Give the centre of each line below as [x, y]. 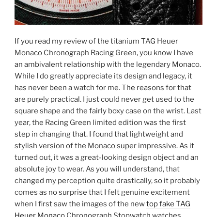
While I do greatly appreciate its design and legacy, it [103, 76]
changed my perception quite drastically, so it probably [107, 181]
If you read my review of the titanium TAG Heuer [96, 41]
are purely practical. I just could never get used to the [104, 100]
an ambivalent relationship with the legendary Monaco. [108, 65]
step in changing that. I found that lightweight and [99, 134]
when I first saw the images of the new [80, 204]
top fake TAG [168, 204]
